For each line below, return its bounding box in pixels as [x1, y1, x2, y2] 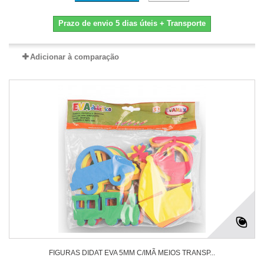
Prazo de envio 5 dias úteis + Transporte [58, 19, 206, 28]
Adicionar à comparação [29, 52, 119, 62]
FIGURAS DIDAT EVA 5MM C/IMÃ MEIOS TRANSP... [49, 249, 215, 258]
